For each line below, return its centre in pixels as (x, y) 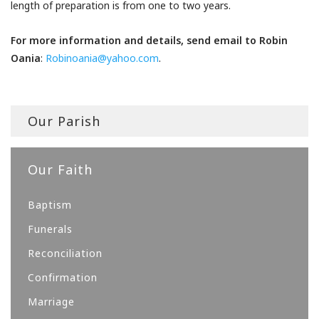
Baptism (50, 204)
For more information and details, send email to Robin (149, 40)
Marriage (51, 301)
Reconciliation (65, 253)
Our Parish (64, 121)
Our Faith (60, 170)
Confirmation (63, 277)
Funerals (50, 229)
